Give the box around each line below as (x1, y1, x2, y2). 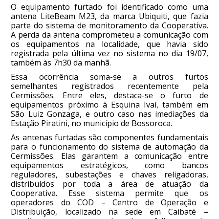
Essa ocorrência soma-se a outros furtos (11, 71, 208, 83)
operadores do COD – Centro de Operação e (11, 197, 208, 208)
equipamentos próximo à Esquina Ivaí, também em (11, 99, 208, 110)
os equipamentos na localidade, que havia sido (11, 39, 208, 50)
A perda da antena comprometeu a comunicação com (11, 29, 208, 41)
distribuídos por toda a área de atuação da (11, 178, 208, 190)
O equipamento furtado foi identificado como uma (11, 1, 208, 13)
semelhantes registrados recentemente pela (11, 81, 208, 92)
